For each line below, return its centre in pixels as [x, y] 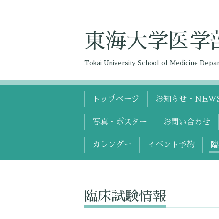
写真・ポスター [120, 122]
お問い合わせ [187, 122]
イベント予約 [171, 145]
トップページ [116, 99]
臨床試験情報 [125, 196]
